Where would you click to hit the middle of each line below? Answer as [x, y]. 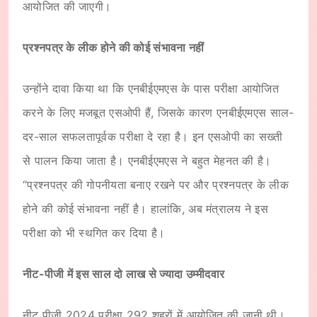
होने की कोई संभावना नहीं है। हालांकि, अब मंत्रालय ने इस [146, 208]
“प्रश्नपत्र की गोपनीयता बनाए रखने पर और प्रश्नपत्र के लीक [156, 184]
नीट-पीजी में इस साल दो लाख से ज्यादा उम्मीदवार [124, 273]
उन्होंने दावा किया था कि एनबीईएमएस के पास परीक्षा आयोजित [151, 88]
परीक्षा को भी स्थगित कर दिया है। [94, 232]
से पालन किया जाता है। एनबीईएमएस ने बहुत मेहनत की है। [147, 160]
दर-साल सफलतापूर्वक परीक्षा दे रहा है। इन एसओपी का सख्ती [153, 136]
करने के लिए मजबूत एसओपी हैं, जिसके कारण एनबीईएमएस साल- [158, 112]
